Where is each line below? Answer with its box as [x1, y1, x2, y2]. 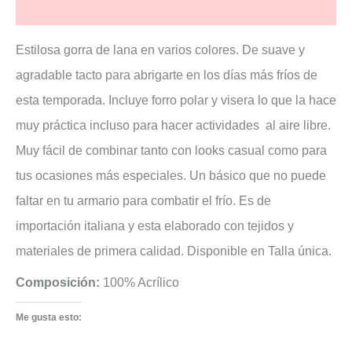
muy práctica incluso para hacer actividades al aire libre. [16, 118, 331, 132]
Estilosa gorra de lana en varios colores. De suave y [16, 42, 305, 57]
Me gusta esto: [16, 311, 82, 323]
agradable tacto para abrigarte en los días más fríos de [16, 68, 317, 82]
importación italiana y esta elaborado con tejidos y [16, 218, 294, 233]
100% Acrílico [100, 275, 179, 289]
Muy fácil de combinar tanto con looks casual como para [16, 143, 327, 157]
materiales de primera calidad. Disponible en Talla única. [16, 244, 332, 258]
